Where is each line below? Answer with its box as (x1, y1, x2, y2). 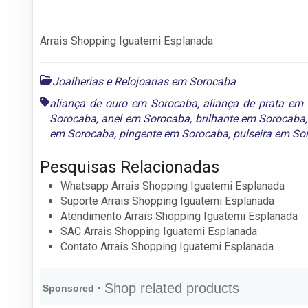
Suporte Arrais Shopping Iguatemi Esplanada (60, 194, 274, 208)
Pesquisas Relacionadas (40, 157, 219, 177)
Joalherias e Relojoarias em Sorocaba (52, 74, 236, 88)
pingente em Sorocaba (119, 126, 228, 140)
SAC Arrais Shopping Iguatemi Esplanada (60, 224, 257, 238)
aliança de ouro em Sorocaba (49, 96, 197, 110)
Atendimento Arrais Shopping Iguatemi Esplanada (60, 209, 298, 223)
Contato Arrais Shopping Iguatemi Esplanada (60, 239, 274, 253)
